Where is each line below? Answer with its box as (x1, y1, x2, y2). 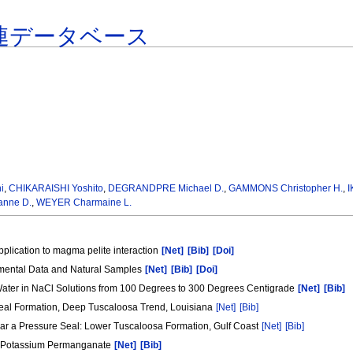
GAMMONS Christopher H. (229, 183, 344, 195)
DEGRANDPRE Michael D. (108, 183, 225, 195)
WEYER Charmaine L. (35, 197, 132, 209)
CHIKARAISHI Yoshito (9, 183, 104, 195)
